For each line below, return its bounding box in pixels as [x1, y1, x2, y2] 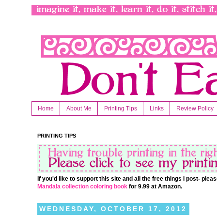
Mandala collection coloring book [37, 183, 127, 190]
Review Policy [176, 105, 214, 112]
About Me [66, 105, 92, 112]
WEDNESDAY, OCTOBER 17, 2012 [39, 205, 187, 213]
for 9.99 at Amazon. [127, 183, 182, 190]
